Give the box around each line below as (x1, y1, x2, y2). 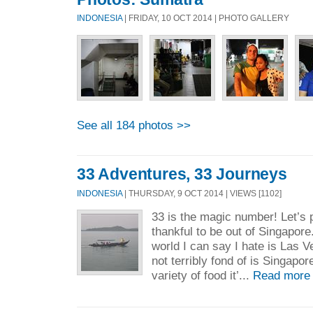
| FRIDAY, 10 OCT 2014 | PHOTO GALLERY (122, 13, 289, 23)
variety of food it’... (152, 268, 254, 283)
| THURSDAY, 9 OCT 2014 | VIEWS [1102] (122, 189, 282, 198)
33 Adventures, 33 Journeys (77, 165, 287, 184)
